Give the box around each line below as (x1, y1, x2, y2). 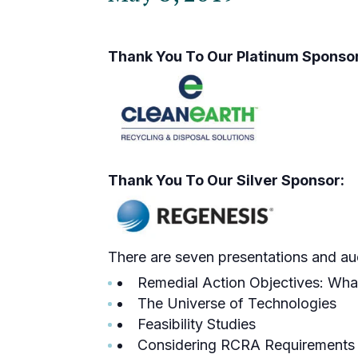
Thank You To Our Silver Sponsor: (108, 172, 344, 189)
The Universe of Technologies (137, 295, 336, 312)
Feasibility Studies (137, 316, 256, 333)
